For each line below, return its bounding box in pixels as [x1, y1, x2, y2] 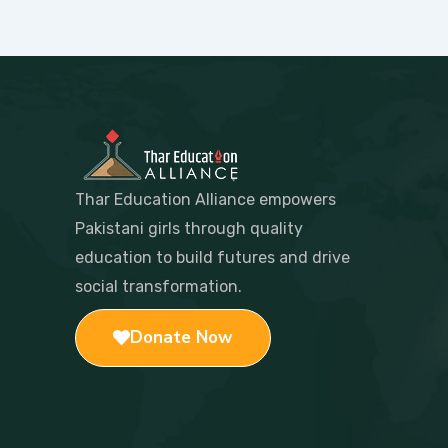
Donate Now [130, 325, 233, 349]
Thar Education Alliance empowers [75, 189, 336, 209]
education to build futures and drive [75, 247, 350, 267]
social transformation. [75, 276, 242, 296]
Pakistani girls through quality [75, 218, 303, 238]
